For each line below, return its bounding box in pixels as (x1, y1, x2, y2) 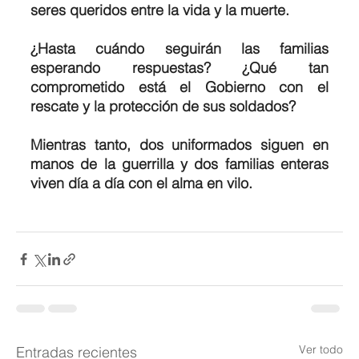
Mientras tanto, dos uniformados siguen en (30, 135, 329, 155)
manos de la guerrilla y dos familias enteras (30, 155, 329, 174)
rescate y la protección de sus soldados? (30, 97, 296, 116)
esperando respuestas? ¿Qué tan (30, 58, 329, 78)
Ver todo (299, 342, 343, 357)
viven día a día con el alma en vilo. (30, 174, 252, 193)
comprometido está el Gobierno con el (30, 78, 329, 97)
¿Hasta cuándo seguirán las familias (30, 39, 329, 58)
